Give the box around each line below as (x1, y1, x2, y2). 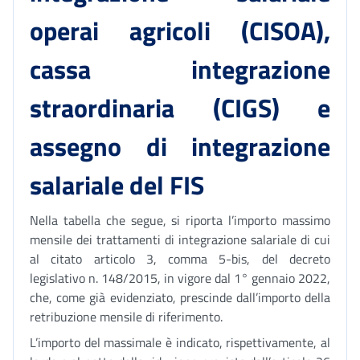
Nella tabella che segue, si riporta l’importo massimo (30, 211, 330, 230)
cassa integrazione (30, 50, 330, 88)
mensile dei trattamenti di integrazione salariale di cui (30, 230, 330, 249)
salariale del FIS (30, 166, 204, 204)
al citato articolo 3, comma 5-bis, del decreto (30, 249, 330, 268)
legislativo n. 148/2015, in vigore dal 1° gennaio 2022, (30, 268, 330, 288)
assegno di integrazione (30, 127, 330, 166)
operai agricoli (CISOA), (30, 11, 330, 50)
